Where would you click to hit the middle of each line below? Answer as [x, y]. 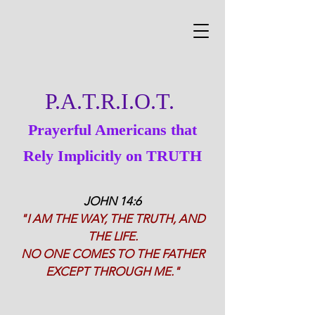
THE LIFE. [112, 236]
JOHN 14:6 [112, 201]
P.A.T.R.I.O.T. [112, 101]
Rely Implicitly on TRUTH [112, 156]
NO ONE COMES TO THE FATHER [112, 254]
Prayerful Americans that [112, 130]
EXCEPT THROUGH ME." [112, 271]
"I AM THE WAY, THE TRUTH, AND [112, 219]
